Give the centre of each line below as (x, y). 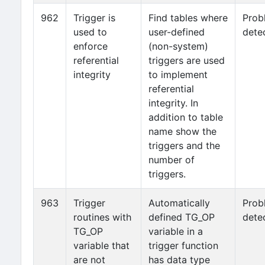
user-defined (177, 32)
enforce (91, 46)
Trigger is (94, 18)
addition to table (186, 117)
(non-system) (178, 46)
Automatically (179, 203)
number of (172, 160)
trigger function (183, 245)
